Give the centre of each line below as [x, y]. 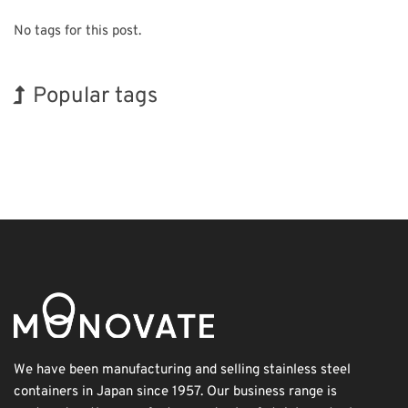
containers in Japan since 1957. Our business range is [175, 392]
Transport [38, 133]
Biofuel [86, 133]
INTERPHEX [256, 133]
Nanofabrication [184, 168]
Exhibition [44, 168]
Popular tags [95, 96]
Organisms [135, 133]
